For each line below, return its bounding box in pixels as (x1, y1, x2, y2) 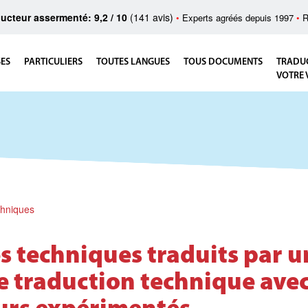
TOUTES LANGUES (96, 57, 170, 67)
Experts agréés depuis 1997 (182, 11, 296, 24)
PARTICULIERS (24, 57, 82, 67)
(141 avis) (127, 10, 176, 24)
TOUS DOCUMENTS (184, 57, 263, 67)
